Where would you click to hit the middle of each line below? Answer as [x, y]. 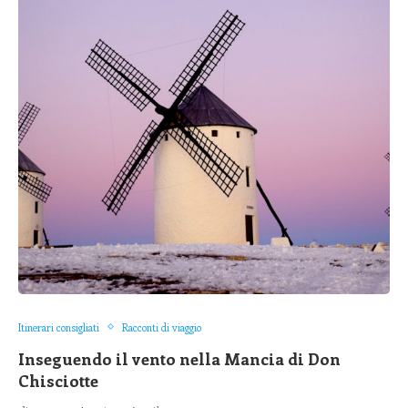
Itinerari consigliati [59, 327]
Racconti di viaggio [162, 327]
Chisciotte [58, 380]
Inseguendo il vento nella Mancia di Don [179, 358]
